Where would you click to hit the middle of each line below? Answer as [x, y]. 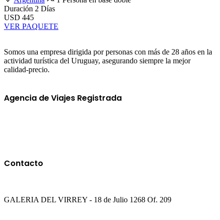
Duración [19, 8]
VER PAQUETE [31, 26]
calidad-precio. [27, 69]
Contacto [24, 163]
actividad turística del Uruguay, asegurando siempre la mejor [97, 60]
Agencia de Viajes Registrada [63, 98]
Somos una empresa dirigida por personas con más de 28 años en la [108, 52]
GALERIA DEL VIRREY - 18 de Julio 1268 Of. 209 [88, 199]
